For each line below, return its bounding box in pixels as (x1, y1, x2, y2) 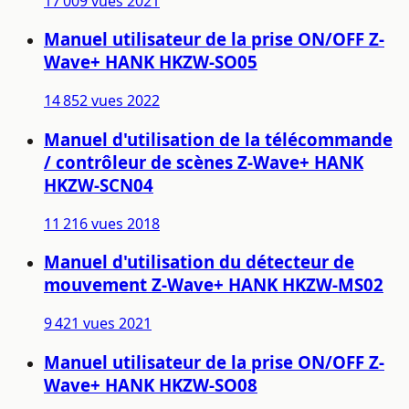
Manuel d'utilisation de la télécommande (44, 127, 393, 151)
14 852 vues (44, 90, 123, 111)
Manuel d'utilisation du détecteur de (44, 250, 354, 274)
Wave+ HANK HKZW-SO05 (44, 50, 257, 74)
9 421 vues (44, 313, 115, 334)
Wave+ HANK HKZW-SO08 (44, 372, 257, 396)
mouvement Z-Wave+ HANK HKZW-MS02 (44, 273, 383, 297)
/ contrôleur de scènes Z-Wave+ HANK (44, 150, 363, 173)
